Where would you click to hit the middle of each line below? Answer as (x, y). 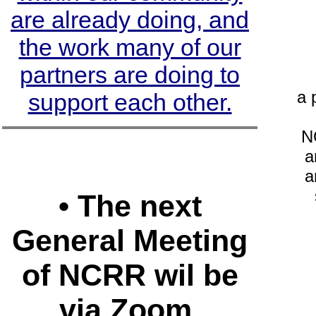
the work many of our (130, 48)
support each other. (130, 103)
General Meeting (130, 241)
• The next (130, 206)
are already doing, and (130, 20)
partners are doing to (130, 75)
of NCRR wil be (130, 275)
